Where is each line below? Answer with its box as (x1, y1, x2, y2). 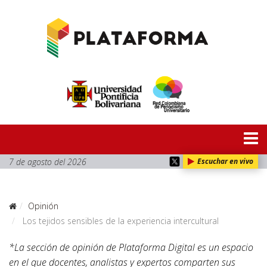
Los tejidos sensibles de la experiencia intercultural (20, 215, 219, 226)
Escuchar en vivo (197, 156, 253, 166)
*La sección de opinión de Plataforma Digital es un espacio (9, 240, 253, 254)
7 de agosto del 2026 (9, 156, 86, 167)
